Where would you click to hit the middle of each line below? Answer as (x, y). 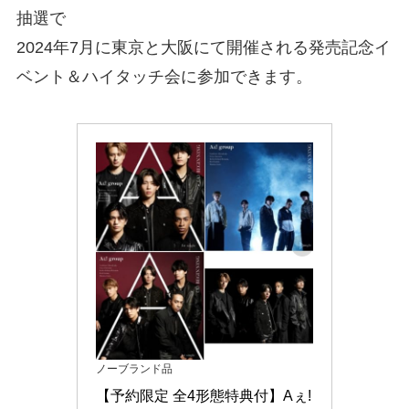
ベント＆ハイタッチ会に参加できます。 (164, 76)
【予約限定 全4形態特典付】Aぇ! (204, 396)
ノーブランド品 (134, 369)
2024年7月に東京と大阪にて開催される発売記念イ (203, 47)
